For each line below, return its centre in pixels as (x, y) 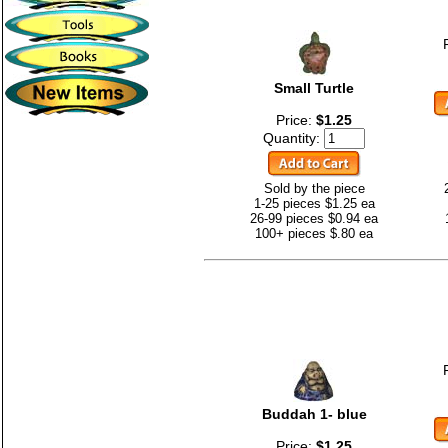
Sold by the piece (314, 188)
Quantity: (293, 137)
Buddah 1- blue (314, 413)
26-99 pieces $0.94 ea (314, 218)
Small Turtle (314, 87)
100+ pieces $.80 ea (314, 233)
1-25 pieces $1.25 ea (314, 203)
